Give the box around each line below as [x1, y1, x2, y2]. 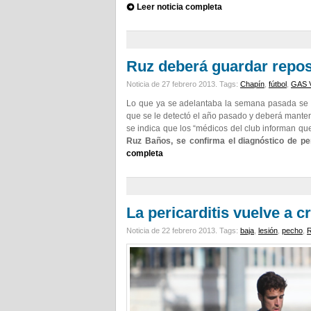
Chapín [240, 80, 264, 88]
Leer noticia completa [137, 2, 222, 12]
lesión [258, 226, 278, 235]
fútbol [269, 80, 287, 88]
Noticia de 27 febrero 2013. [126, 80, 219, 88]
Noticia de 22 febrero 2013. [126, 226, 219, 235]
